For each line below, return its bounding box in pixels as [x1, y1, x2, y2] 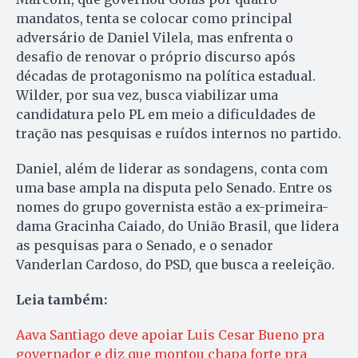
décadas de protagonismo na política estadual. [16, 68, 316, 85]
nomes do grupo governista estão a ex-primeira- [16, 199, 328, 216]
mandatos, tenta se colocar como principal [16, 10, 292, 27]
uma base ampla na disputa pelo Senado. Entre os [16, 180, 332, 197]
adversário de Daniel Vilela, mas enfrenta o [16, 30, 293, 46]
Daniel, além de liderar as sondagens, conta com [16, 161, 328, 177]
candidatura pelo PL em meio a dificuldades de [16, 106, 316, 123]
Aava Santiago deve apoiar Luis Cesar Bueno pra [16, 327, 324, 344]
